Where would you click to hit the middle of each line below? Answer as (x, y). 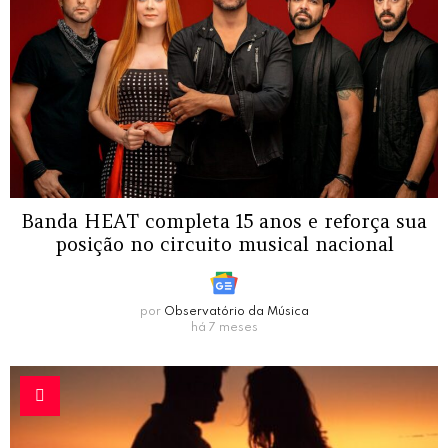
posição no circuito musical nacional (224, 244)
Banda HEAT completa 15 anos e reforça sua (224, 221)
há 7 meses (224, 328)
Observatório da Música (236, 312)
